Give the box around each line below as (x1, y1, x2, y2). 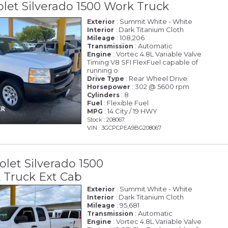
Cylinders (87, 91, 120, 99)
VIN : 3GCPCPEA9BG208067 (87, 124, 162, 131)
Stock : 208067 (87, 116, 125, 123)
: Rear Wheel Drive (124, 74, 188, 82)
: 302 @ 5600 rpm (130, 82, 190, 91)
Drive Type (87, 74, 125, 82)
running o (87, 66, 119, 74)
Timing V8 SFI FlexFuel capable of (87, 58, 198, 66)
